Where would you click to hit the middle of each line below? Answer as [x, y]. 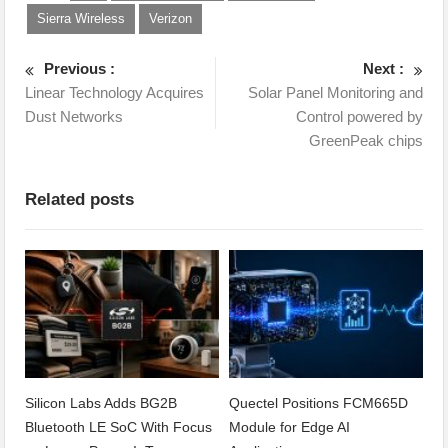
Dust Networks [74, 116]
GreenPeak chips [365, 140]
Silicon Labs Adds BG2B [101, 402]
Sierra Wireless [81, 18]
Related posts [80, 199]
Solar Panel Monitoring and [335, 92]
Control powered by [359, 116]
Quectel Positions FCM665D [318, 402]
